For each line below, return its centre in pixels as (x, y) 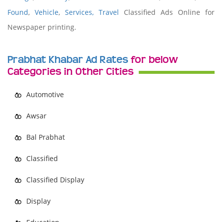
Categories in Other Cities (71, 72)
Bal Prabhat (46, 137)
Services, (82, 12)
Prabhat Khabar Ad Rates (68, 60)
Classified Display (55, 180)
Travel (109, 12)
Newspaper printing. (42, 27)
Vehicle (47, 12)
